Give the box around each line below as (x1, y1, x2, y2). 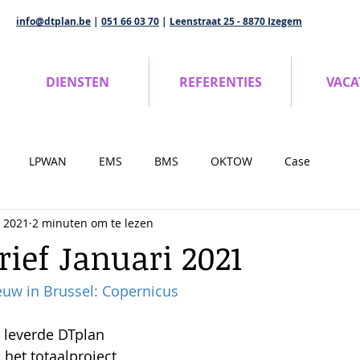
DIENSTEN (46, 73, 109, 91)
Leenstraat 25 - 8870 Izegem (170, 14, 302, 28)
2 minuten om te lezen (32, 215, 153, 231)
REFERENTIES (178, 73, 262, 91)
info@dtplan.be (16, 14, 91, 28)
